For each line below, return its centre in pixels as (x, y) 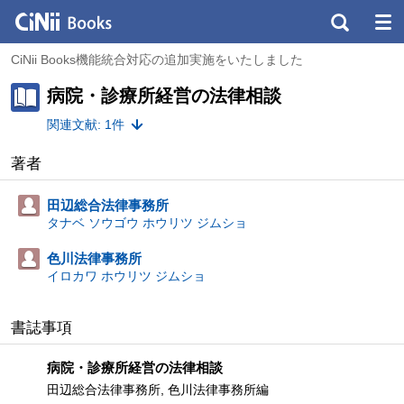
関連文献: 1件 (86, 124)
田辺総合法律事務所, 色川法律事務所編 (158, 390)
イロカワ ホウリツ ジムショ (126, 276)
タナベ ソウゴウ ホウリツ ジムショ (147, 223)
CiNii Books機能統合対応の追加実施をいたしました (157, 60)
